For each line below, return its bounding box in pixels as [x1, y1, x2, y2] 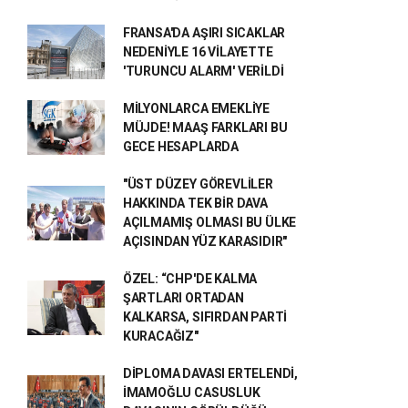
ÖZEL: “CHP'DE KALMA [122, 270, 258, 286]
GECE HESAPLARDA [122, 138, 239, 154]
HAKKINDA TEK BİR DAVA [122, 195, 268, 210]
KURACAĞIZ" [122, 328, 199, 343]
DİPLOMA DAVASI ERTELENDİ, [122, 365, 299, 381]
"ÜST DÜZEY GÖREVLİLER [122, 176, 273, 191]
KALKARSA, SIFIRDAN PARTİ [122, 309, 288, 324]
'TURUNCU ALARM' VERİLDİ [122, 63, 284, 78]
